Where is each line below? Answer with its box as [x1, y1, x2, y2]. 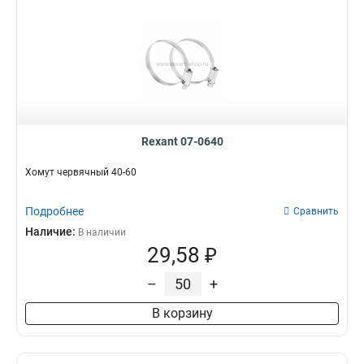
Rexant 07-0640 [141, 135, 223, 148]
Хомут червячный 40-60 [25, 167, 136, 178]
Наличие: [25, 225, 78, 238]
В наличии [78, 227, 126, 238]
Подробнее [25, 205, 84, 218]
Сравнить [293, 206, 339, 217]
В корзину [151, 305, 213, 321]
